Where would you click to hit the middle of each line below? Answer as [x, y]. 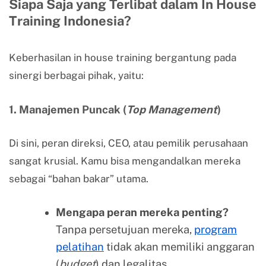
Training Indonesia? [70, 21]
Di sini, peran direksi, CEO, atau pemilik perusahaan [129, 143]
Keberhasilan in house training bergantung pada [123, 58]
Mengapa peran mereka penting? [142, 213]
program [215, 230]
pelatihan [80, 247]
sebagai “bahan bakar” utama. [79, 179]
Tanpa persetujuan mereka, [125, 230]
